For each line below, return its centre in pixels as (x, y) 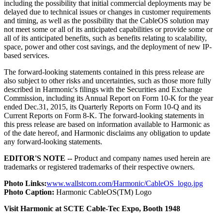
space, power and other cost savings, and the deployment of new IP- (108, 46)
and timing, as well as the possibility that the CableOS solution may (107, 20)
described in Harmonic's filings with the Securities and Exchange (103, 89)
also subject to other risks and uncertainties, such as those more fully (108, 80)
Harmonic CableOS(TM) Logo (103, 192)
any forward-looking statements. (53, 141)
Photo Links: (25, 183)
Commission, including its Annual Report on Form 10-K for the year (108, 98)
